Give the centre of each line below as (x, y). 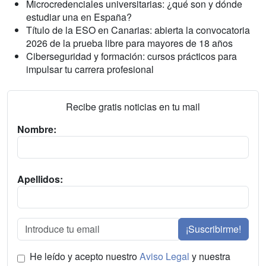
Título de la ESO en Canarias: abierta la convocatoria (138, 30)
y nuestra (210, 256)
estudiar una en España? (79, 17)
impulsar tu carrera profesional (90, 69)
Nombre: (37, 129)
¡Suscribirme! (213, 229)
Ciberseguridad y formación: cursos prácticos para (132, 56)
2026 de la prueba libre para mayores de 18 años (129, 43)
